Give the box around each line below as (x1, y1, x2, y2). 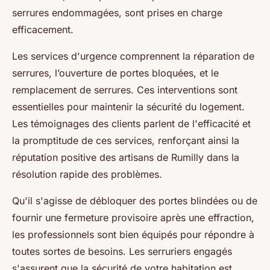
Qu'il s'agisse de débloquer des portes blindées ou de (12, 195, 257, 207)
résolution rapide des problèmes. (12, 168, 162, 180)
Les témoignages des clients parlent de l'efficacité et (12, 118, 251, 130)
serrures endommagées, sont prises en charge (12, 7, 222, 19)
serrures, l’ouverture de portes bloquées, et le (12, 67, 219, 79)
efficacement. (12, 24, 74, 36)
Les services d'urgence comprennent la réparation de (12, 50, 254, 62)
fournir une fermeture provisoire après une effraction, (12, 212, 254, 224)
